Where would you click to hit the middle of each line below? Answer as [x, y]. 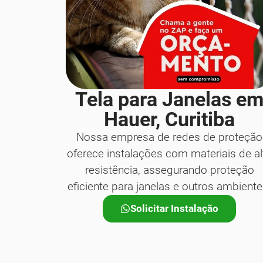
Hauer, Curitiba [170, 119]
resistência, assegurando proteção [169, 170]
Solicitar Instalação [175, 208]
